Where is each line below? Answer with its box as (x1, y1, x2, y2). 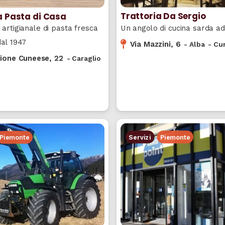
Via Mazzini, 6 (130, 40, 181, 49)
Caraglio (72, 54, 101, 62)
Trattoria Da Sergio (120, 10, 206, 22)
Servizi (129, 133, 152, 141)
